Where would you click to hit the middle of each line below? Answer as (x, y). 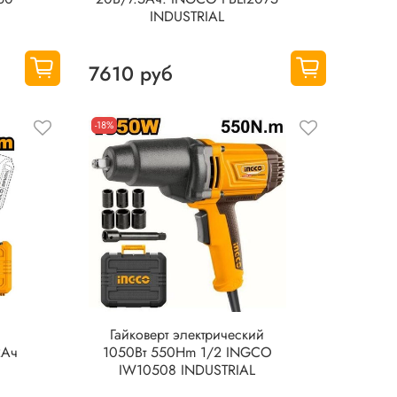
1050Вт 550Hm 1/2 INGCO (187, 353)
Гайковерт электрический (187, 335)
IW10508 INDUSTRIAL (187, 370)
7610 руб (130, 74)
